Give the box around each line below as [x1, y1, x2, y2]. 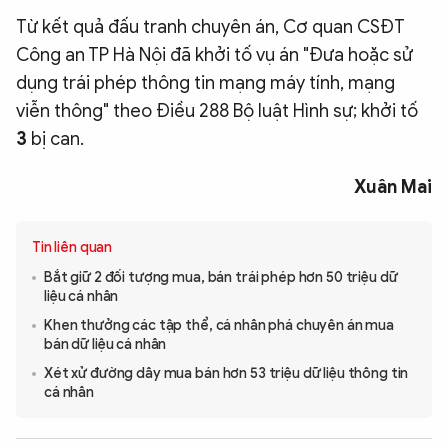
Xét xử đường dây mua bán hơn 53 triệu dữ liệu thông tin [44, 365, 409, 383]
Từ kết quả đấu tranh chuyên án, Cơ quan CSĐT [16, 16, 405, 39]
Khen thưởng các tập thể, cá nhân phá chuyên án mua [44, 317, 394, 335]
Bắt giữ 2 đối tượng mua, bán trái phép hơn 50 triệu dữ [44, 269, 398, 287]
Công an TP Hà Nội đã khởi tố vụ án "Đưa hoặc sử [16, 44, 413, 67]
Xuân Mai [354, 176, 432, 199]
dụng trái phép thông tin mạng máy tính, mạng [16, 72, 395, 95]
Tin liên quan [32, 239, 113, 257]
